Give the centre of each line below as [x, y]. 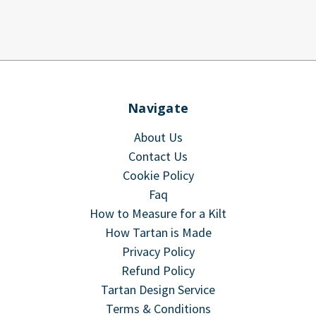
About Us [158, 137]
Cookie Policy [158, 175]
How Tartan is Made [158, 232]
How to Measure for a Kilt [158, 213]
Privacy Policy [158, 251]
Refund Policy [158, 270]
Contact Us [158, 156]
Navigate [158, 108]
